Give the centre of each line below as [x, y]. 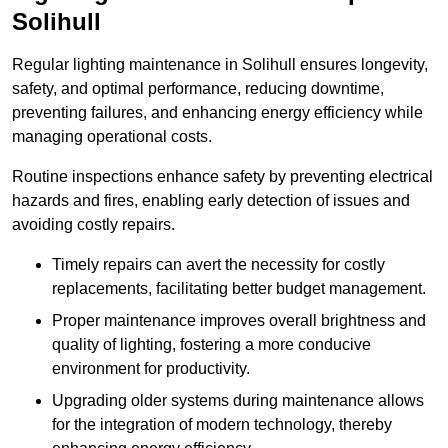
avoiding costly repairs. [93, 225]
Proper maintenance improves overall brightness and [239, 321]
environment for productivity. [151, 369]
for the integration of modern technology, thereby [222, 425]
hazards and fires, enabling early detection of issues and [211, 201]
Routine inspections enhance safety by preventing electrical [222, 177]
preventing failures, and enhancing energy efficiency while [217, 113]
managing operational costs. [112, 137]
